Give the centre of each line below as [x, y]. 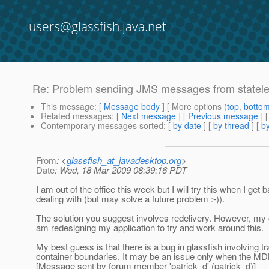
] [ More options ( [193, 107]
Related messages [76, 116]
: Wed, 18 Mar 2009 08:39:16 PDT [121, 170]
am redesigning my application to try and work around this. [150, 228]
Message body [132, 107]
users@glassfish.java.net [98, 26]
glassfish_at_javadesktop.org [124, 160]
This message [68, 107]
